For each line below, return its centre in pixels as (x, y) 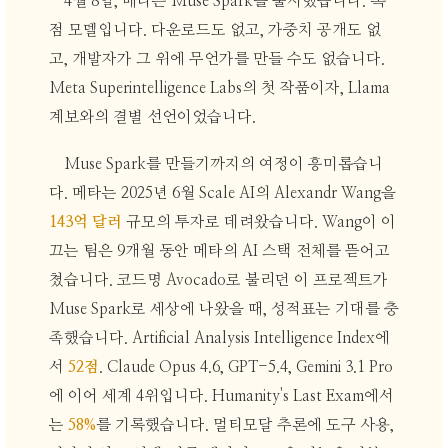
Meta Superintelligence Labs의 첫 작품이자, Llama (219, 88)
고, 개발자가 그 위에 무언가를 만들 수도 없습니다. (216, 59)
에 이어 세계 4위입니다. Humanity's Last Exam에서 (221, 397)
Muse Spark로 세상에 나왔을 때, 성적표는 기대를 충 (223, 310)
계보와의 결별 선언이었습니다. (152, 117)
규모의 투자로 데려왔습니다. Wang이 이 (258, 223)
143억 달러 (85, 223)
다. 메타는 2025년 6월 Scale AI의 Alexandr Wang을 (222, 194)
